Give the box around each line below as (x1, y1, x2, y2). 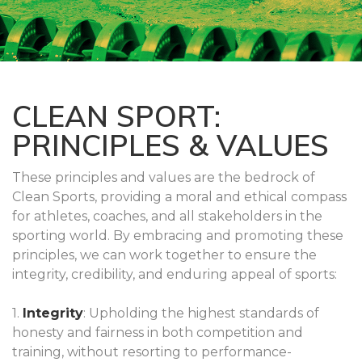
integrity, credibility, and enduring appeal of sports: (12, 266, 337, 282)
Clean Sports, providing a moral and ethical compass (12, 188, 347, 204)
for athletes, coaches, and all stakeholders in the (12, 208, 322, 224)
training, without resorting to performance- (12, 343, 292, 360)
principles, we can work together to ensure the (12, 246, 317, 263)
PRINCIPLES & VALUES (12, 126, 329, 163)
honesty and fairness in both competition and (12, 324, 303, 340)
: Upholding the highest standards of (83, 305, 319, 321)
